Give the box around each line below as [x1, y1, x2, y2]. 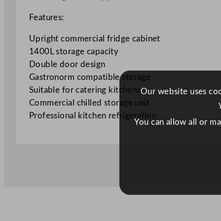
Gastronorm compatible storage [29, 73, 151, 82]
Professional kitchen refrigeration [29, 111, 157, 120]
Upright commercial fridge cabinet [29, 35, 160, 43]
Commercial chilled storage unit [29, 99, 150, 108]
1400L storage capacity [29, 47, 119, 56]
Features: [29, 13, 64, 22]
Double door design [29, 60, 106, 69]
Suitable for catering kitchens [29, 86, 141, 95]
